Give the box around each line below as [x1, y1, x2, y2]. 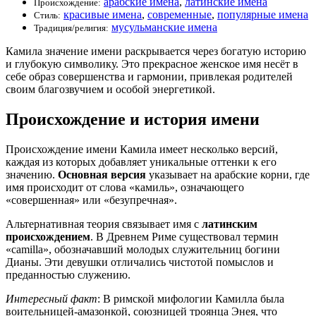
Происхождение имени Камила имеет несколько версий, [6, 142, 278, 155]
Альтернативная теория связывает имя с [6, 217, 202, 230]
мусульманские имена [111, 20, 217, 33]
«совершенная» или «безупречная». [6, 193, 177, 206]
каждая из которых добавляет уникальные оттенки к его [6, 155, 276, 168]
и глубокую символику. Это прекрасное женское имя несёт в [6, 57, 298, 70]
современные [147, 8, 212, 20]
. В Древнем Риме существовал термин [90, 230, 279, 243]
